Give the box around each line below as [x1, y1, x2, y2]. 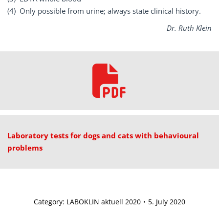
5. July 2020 [148, 197, 185, 206]
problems [7, 143, 43, 153]
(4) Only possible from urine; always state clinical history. [7, 6, 201, 16]
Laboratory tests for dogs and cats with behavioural [7, 131, 199, 140]
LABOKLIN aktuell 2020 [66, 197, 141, 206]
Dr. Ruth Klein [167, 23, 212, 33]
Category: [34, 197, 66, 206]
